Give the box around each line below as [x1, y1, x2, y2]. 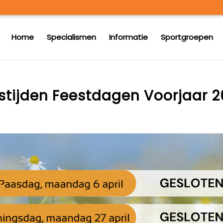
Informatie [109, 32, 148, 42]
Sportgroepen [161, 32, 214, 42]
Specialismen [47, 32, 97, 42]
